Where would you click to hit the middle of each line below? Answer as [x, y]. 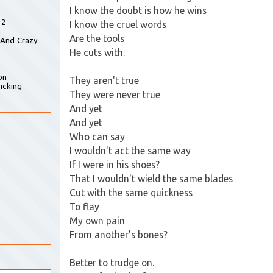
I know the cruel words [118, 24]
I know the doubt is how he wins [138, 10]
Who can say [97, 136]
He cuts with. [97, 52]
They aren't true [104, 80]
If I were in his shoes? [115, 165]
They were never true [115, 94]
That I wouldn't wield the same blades [151, 179]
